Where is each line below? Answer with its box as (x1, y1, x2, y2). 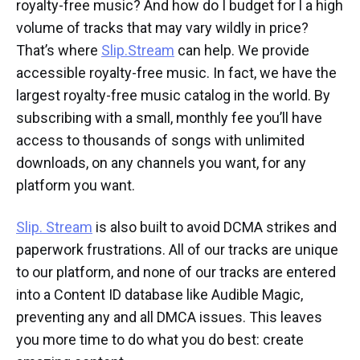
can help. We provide (174, 42, 309, 59)
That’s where (16, 42, 101, 59)
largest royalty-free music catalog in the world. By (16, 87, 330, 104)
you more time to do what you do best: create (16, 331, 304, 349)
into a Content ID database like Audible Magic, (16, 286, 303, 304)
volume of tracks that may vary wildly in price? (16, 19, 309, 37)
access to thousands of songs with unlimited (16, 132, 305, 149)
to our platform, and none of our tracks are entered (16, 264, 336, 281)
